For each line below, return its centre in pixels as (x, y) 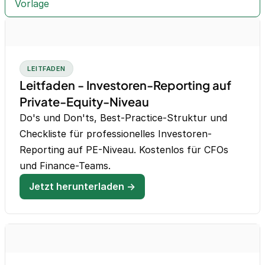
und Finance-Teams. (65, 166)
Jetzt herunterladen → (82, 187)
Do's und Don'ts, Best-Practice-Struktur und (123, 118)
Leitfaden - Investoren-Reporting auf (125, 85)
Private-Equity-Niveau (84, 102)
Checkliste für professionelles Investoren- (116, 134)
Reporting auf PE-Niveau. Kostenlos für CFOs (124, 150)
